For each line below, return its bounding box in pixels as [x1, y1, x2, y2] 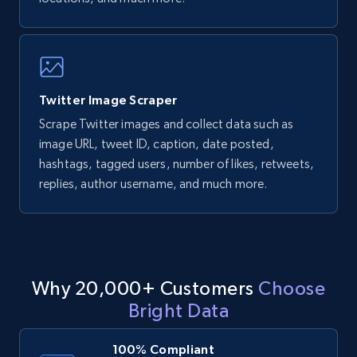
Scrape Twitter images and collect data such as [39, 116, 294, 132]
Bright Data [127, 300, 229, 322]
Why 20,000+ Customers [31, 277, 259, 300]
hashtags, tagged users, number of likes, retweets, [39, 156, 315, 172]
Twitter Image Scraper [39, 92, 178, 108]
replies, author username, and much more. [39, 176, 268, 192]
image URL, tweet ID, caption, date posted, [39, 136, 274, 152]
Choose [258, 277, 326, 300]
